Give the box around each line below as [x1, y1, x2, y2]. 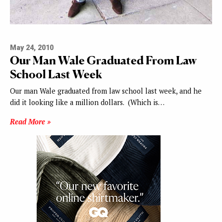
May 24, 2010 [10, 44, 54, 53]
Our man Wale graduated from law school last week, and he [10, 86, 202, 96]
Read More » [10, 117, 51, 127]
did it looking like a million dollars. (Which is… [10, 98, 165, 108]
